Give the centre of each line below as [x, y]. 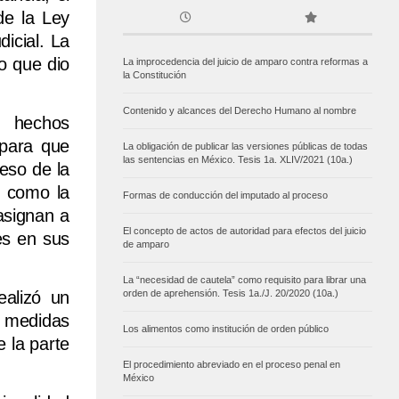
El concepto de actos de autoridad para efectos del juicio [244, 231]
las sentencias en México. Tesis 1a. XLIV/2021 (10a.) [238, 160]
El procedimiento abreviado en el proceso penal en [232, 365]
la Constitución [155, 75]
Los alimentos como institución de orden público [226, 329]
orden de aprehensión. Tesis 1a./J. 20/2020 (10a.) [231, 293]
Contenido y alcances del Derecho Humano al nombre [240, 111]
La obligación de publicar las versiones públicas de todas [245, 147]
